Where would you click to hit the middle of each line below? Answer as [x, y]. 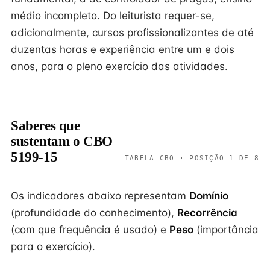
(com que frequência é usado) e [90, 230]
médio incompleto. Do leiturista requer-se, [113, 16]
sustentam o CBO [62, 141]
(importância [226, 230]
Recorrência [207, 213]
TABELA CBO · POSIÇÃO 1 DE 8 [192, 158]
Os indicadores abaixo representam [100, 196]
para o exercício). [53, 246]
